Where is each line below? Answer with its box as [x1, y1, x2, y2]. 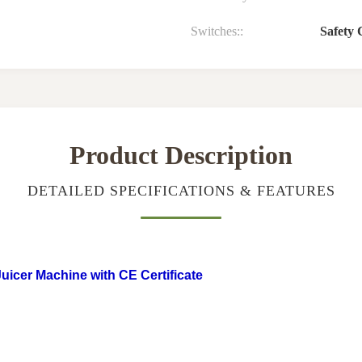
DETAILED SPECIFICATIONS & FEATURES [27, 183, 335, 200]
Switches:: [191, 24, 243, 39]
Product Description [69, 141, 293, 170]
